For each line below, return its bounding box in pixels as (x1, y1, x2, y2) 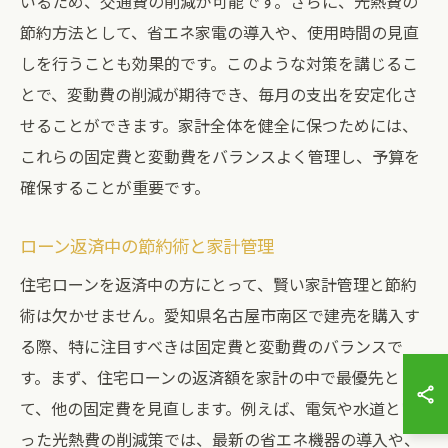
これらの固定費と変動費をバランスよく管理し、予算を (20, 144, 420, 168)
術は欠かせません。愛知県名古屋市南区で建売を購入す (20, 303, 420, 327)
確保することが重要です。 (20, 175, 210, 199)
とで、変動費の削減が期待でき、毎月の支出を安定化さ (20, 82, 418, 106)
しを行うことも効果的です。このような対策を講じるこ (20, 51, 418, 75)
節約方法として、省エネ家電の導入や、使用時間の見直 (20, 20, 419, 44)
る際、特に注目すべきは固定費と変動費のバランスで (20, 334, 403, 358)
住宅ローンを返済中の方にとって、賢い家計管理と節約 (20, 272, 417, 296)
